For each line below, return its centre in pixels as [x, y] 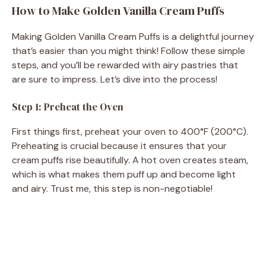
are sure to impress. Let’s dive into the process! [115, 79]
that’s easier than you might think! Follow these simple [129, 50]
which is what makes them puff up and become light [124, 174]
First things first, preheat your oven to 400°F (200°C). [130, 131]
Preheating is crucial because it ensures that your [119, 145]
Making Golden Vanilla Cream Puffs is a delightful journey [133, 36]
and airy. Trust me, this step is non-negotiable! [112, 188]
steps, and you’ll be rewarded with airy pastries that [125, 65]
